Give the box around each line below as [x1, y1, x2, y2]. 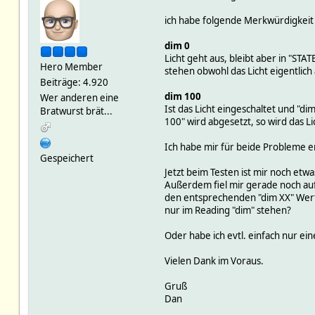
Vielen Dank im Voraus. [164, 254, 264, 267]
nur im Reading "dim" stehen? [164, 203, 291, 217]
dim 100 [164, 89, 201, 103]
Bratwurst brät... [39, 104, 112, 117]
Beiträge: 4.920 [39, 75, 108, 89]
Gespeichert [39, 151, 94, 165]
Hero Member [39, 60, 103, 73]
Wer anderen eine [39, 91, 119, 104]
